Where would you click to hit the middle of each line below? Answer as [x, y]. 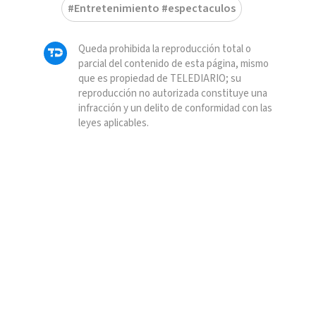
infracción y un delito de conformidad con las [175, 109]
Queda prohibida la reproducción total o [164, 49]
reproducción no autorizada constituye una [172, 94]
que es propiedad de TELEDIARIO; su [159, 79]
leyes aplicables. [113, 123]
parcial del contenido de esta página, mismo [173, 64]
